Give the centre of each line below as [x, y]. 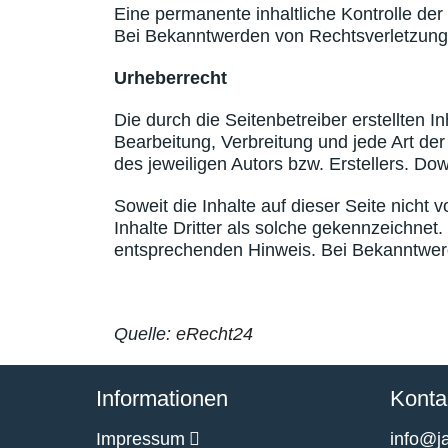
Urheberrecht [170, 78]
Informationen [162, 398]
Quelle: [145, 334]
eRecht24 [214, 334]
